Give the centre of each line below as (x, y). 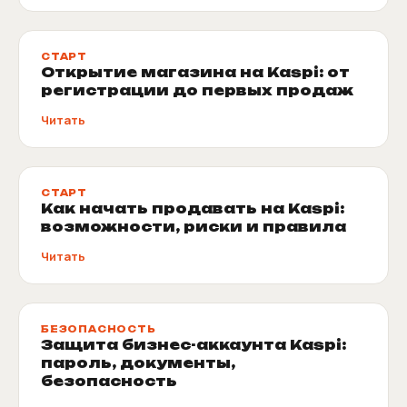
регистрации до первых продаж (197, 90)
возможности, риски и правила (194, 226)
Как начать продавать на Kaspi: (193, 208)
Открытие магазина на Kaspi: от (195, 72)
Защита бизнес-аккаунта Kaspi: (194, 344)
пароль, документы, (138, 362)
